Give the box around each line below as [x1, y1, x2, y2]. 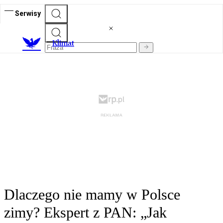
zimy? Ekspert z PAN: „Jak [4, 204, 167, 221]
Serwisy [15, 9, 41, 17]
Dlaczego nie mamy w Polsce [4, 186, 180, 203]
